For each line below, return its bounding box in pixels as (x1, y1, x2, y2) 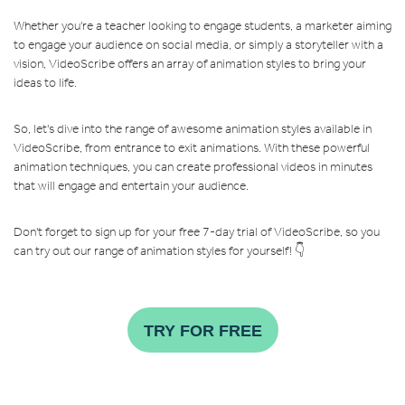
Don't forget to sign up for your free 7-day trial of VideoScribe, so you (14, 224, 380, 240)
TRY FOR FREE (143, 322, 262, 341)
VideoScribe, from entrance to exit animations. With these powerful (14, 140, 370, 156)
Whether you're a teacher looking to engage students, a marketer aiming (14, 18, 391, 34)
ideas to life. (14, 75, 77, 91)
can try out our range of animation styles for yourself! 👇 (14, 243, 305, 259)
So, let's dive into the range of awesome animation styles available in (14, 121, 372, 137)
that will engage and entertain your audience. (14, 178, 249, 194)
